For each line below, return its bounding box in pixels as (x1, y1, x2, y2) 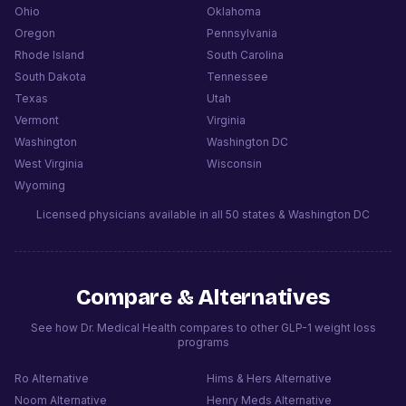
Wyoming (14, 178, 65, 192)
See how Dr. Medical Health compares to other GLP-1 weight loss (30, 320, 376, 334)
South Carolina (207, 47, 284, 62)
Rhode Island (14, 47, 84, 62)
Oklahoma (207, 4, 261, 18)
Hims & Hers (207, 371, 272, 385)
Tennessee (207, 69, 268, 83)
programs (177, 334, 229, 349)
